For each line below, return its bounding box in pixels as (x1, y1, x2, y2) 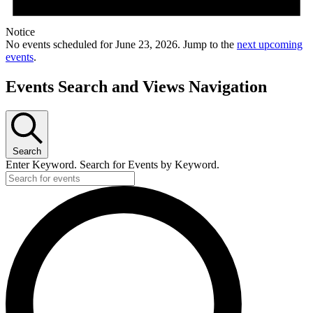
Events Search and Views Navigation (6, 78, 267, 96)
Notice (6, 26, 35, 38)
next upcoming (237, 38, 303, 51)
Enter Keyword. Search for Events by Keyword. (6, 159, 219, 171)
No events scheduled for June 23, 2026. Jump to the (6, 38, 237, 51)
